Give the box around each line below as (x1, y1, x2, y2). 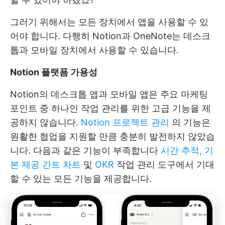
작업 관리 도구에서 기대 (114, 159, 214, 170)
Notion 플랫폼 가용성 (10, 67, 97, 78)
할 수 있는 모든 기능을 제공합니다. (10, 173, 152, 184)
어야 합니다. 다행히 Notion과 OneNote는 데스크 (10, 31, 210, 42)
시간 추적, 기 (161, 145, 213, 156)
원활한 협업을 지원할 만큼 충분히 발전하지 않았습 (10, 131, 215, 142)
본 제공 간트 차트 (10, 159, 81, 170)
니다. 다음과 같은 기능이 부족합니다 (10, 145, 161, 156)
